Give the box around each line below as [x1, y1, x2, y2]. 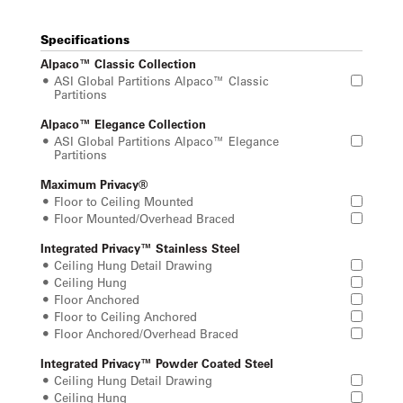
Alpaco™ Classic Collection [40, 56, 196, 71]
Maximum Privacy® [40, 176, 148, 192]
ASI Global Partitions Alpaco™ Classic [54, 73, 269, 88]
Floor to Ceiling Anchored [54, 309, 197, 324]
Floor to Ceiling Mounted [54, 193, 193, 209]
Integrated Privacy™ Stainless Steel [40, 240, 240, 255]
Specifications [40, 31, 130, 47]
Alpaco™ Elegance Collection [40, 116, 206, 131]
